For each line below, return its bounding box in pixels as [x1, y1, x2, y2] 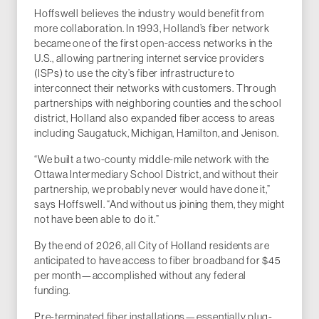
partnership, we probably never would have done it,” [34, 184, 271, 196]
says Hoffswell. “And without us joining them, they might [34, 199, 286, 211]
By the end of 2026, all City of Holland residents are [34, 240, 270, 252]
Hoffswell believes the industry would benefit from [34, 8, 264, 20]
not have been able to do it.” [34, 214, 159, 226]
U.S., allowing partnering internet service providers [34, 53, 265, 65]
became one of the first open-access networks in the [34, 38, 273, 50]
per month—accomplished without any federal [34, 270, 247, 282]
